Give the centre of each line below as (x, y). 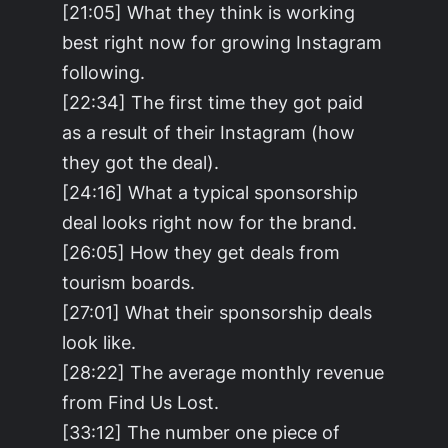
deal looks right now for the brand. (210, 221)
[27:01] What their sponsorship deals (217, 311)
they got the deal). (141, 161)
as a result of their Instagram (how (209, 131)
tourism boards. (129, 281)
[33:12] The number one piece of (201, 431)
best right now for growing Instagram (222, 41)
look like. (99, 341)
